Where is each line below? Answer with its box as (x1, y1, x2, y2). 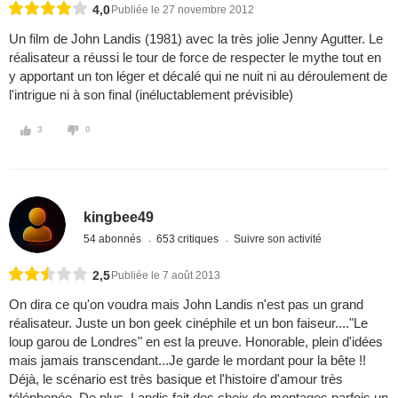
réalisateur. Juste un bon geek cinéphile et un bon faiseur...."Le (9, 315, 368, 331)
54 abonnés (84, 232, 145, 245)
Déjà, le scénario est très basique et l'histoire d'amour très (9, 371, 343, 387)
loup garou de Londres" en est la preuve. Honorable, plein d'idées (9, 334, 383, 350)
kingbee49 (84, 209, 155, 225)
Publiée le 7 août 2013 (111, 269, 220, 283)
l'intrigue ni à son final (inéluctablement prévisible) (9, 87, 293, 103)
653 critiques (156, 232, 222, 245)
